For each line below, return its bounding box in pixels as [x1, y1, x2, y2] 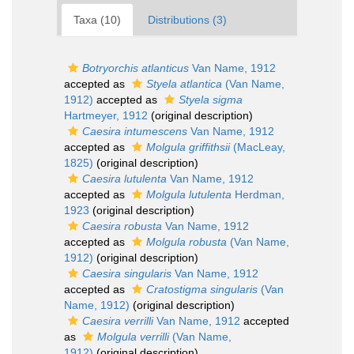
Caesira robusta [82, 220, 162, 232]
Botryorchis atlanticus [82, 62, 189, 74]
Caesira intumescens [82, 125, 187, 137]
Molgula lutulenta [146, 188, 232, 201]
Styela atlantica [146, 77, 222, 90]
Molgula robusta [146, 235, 227, 248]
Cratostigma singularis [146, 283, 258, 296]
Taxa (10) [73, 13, 121, 26]
